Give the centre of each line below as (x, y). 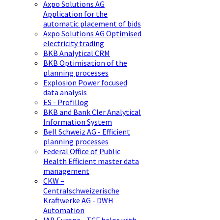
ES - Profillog (66, 102)
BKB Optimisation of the (85, 63)
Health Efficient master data (91, 161)
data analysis (65, 93)
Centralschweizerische (81, 191)
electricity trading (74, 43)
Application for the (75, 14)
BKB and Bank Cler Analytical (92, 112)
